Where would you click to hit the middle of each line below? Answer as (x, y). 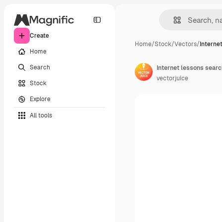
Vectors (186, 44)
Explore (40, 99)
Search (40, 67)
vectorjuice (172, 78)
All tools (41, 115)
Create (39, 36)
